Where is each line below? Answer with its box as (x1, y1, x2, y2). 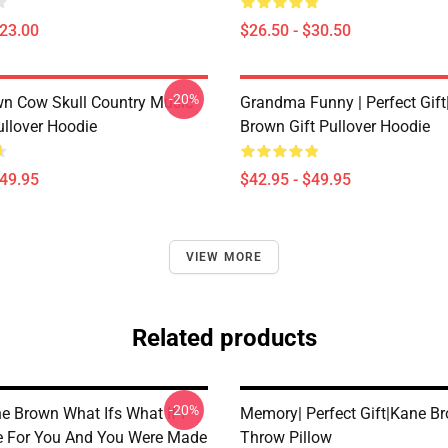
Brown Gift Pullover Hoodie (240, 117, 430, 136)
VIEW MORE (185, 250, 263, 264)
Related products (131, 324, 317, 352)
